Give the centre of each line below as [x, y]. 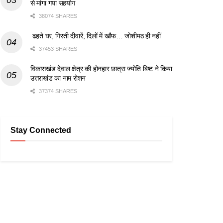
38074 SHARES [57, 16]
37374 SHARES [57, 91]
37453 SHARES [57, 49]
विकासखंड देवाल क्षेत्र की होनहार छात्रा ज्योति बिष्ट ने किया [101, 68]
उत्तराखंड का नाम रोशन [58, 78]
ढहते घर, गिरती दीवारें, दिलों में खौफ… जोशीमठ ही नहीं [96, 36]
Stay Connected [41, 130]
